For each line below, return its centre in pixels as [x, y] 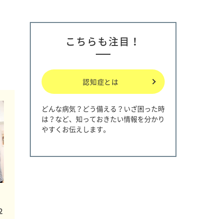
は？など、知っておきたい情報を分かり [103, 119]
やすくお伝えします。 [76, 129]
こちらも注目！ [103, 41]
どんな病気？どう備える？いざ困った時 [103, 109]
